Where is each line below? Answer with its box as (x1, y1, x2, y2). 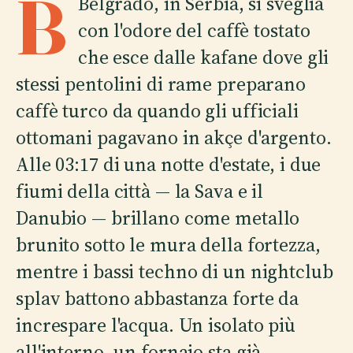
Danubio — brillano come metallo (16, 204, 300, 231)
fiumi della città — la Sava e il (16, 177, 264, 204)
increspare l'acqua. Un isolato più (16, 311, 295, 338)
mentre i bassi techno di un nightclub (16, 258, 333, 284)
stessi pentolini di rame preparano (16, 70, 306, 97)
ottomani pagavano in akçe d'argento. (16, 124, 332, 150)
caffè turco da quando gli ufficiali (16, 97, 299, 124)
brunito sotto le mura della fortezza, (16, 231, 321, 258)
